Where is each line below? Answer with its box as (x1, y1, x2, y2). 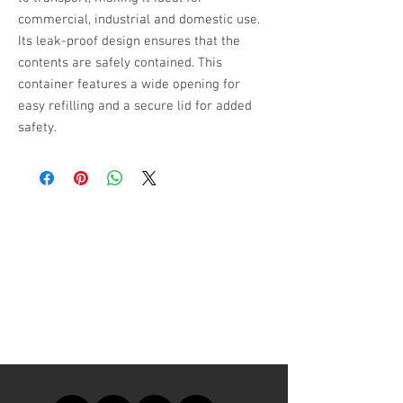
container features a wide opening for (18, 76, 240, 93)
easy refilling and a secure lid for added (18, 98, 252, 114)
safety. (18, 120, 57, 136)
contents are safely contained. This (18, 55, 222, 71)
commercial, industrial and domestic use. (18, 12, 260, 28)
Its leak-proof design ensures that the (18, 33, 240, 49)
